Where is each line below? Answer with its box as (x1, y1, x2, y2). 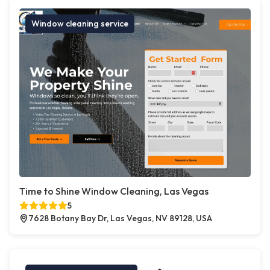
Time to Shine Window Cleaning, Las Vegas (19, 185, 209, 198)
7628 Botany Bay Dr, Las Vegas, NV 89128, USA (28, 213, 212, 224)
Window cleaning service (31, 18, 128, 30)
